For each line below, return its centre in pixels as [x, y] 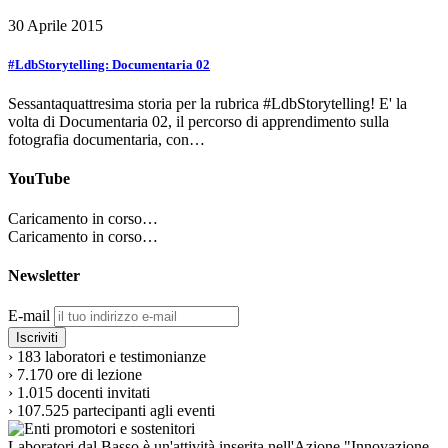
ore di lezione [99, 375]
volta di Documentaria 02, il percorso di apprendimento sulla [198, 122]
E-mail [29, 316]
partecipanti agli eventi [144, 411]
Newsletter [44, 275]
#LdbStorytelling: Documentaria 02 [109, 64]
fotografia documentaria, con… [106, 140]
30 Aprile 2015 [55, 25]
